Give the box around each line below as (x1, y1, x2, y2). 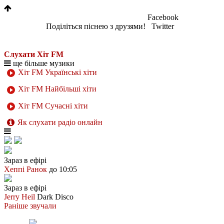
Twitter (151, 22, 174, 30)
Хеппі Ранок (4, 164, 47, 173)
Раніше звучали (4, 201, 56, 210)
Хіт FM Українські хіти (16, 68, 97, 76)
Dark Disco (37, 192, 73, 201)
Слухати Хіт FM (4, 50, 63, 58)
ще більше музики (11, 59, 74, 67)
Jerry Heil (4, 192, 35, 201)
